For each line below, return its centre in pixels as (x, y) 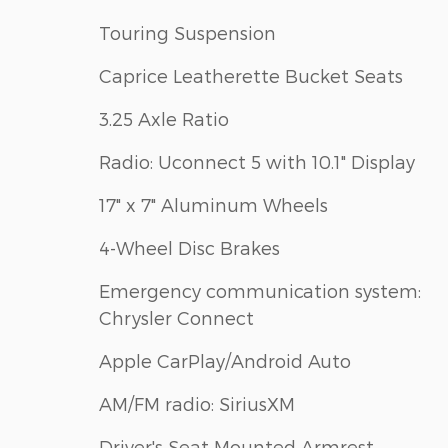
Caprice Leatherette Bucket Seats (251, 75)
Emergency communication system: (260, 290)
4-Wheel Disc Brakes (189, 247)
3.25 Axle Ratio (164, 118)
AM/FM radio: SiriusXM (197, 403)
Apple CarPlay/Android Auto (225, 360)
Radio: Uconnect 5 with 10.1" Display (257, 161)
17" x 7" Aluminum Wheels (213, 204)
